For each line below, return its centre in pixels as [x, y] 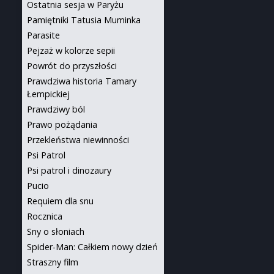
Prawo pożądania [62, 124]
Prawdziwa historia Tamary [82, 81]
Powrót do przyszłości [72, 66]
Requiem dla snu [60, 201]
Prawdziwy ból [56, 109]
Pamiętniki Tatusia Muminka [84, 20]
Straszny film [53, 262]
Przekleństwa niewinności [78, 140]
